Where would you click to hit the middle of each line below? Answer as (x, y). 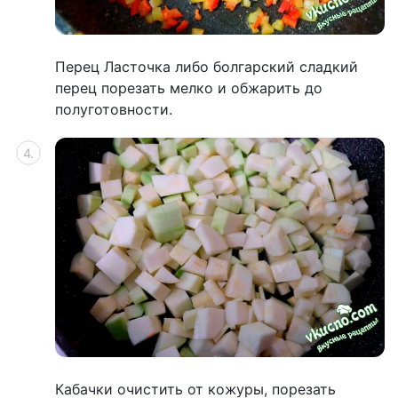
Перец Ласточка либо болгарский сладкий (207, 66)
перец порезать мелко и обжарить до (189, 88)
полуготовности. (114, 109)
